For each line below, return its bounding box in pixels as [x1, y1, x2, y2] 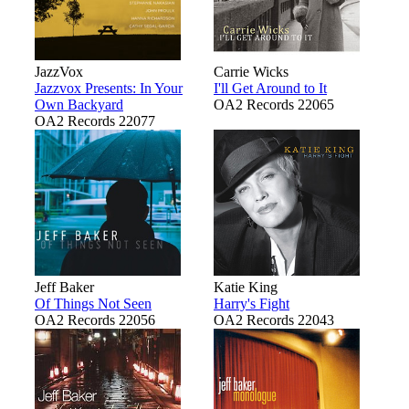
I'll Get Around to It [214, 79, 327, 96]
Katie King [214, 278, 278, 295]
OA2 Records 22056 [35, 311, 155, 328]
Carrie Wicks [214, 63, 288, 79]
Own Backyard [35, 96, 123, 112]
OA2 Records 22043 [214, 311, 334, 328]
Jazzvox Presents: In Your [35, 79, 183, 96]
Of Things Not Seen [35, 295, 152, 311]
